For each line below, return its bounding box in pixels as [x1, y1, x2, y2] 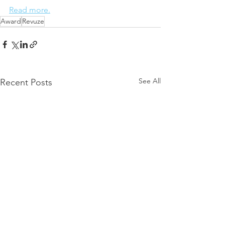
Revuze [22, 17, 44, 26]
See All [139, 76, 161, 86]
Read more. [9, 5, 50, 15]
